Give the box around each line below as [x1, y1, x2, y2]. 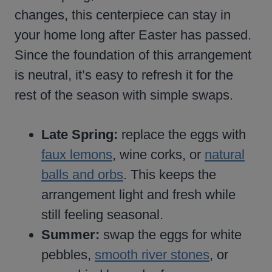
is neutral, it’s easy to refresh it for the [15, 67, 233, 83]
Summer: [41, 227, 100, 243]
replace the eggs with [118, 127, 246, 143]
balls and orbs [41, 167, 123, 183]
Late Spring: [41, 127, 118, 143]
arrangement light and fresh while [41, 187, 236, 203]
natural [205, 147, 245, 163]
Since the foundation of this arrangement [15, 47, 251, 63]
